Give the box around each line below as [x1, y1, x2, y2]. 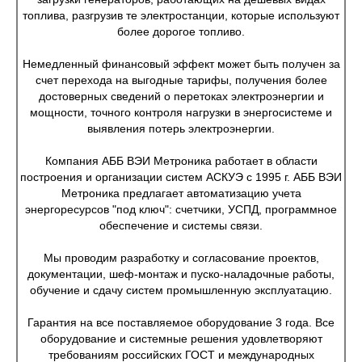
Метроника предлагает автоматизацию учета [61, 187, 301, 200]
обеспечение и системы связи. [99, 219, 263, 232]
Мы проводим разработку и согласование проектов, [43, 251, 319, 264]
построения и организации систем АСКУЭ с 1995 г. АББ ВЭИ [20, 170, 342, 183]
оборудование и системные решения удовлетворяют [40, 332, 322, 345]
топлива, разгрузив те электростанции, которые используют [23, 9, 339, 22]
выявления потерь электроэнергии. [87, 122, 275, 135]
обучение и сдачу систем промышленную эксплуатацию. [30, 284, 332, 297]
